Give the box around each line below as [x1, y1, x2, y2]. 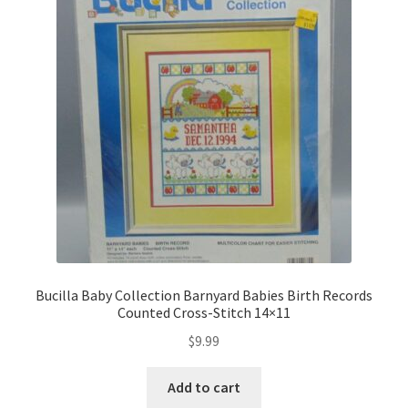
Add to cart [168, 377, 240, 396]
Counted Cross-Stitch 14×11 [117, 303, 291, 322]
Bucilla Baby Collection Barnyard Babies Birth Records [36, 286, 372, 305]
